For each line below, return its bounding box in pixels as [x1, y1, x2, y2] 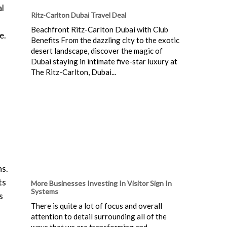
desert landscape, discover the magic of [31, 46, 163, 55]
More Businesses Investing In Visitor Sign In [31, 178, 172, 187]
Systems [31, 186, 58, 196]
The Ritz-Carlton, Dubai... [31, 67, 116, 77]
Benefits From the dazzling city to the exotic [31, 35, 179, 45]
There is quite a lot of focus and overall [31, 201, 162, 210]
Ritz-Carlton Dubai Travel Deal [31, 10, 126, 19]
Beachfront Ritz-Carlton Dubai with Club [31, 24, 168, 34]
